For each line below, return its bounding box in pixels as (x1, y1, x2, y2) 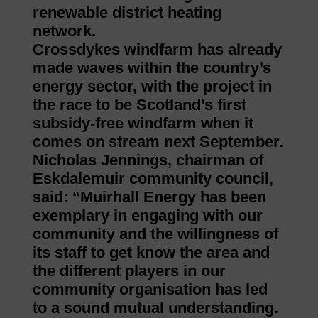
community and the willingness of (32, 225, 278, 243)
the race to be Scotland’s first (32, 96, 246, 114)
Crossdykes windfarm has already (32, 40, 282, 59)
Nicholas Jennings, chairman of (32, 151, 263, 170)
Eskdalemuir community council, (32, 170, 273, 188)
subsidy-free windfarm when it (32, 114, 253, 133)
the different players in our (32, 262, 226, 280)
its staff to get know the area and (32, 243, 270, 262)
